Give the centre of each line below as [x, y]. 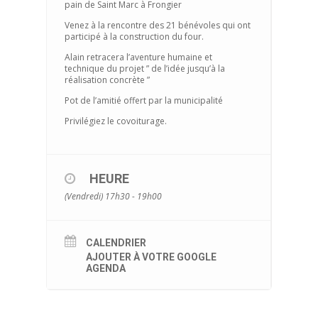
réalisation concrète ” [107, 80]
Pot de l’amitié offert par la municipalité [143, 101]
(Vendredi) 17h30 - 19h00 [113, 197]
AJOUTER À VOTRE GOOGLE [151, 257]
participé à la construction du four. [134, 37]
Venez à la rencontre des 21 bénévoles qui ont [157, 26]
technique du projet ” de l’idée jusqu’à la [144, 69]
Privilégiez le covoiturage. [115, 121]
